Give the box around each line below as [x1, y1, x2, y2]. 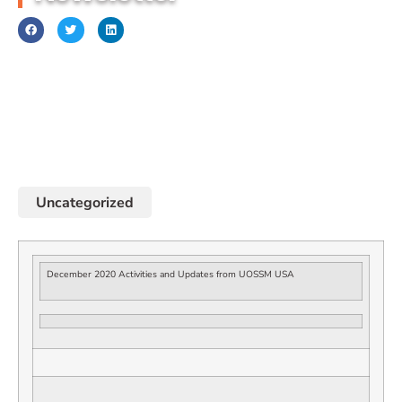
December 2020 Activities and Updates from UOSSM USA [47, 268, 294, 282]
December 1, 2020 [18, 53, 143, 74]
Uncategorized [36, 193, 134, 214]
